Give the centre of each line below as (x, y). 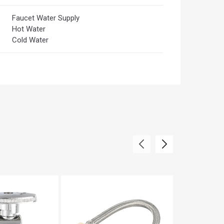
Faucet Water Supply (46, 18)
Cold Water (30, 40)
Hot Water (29, 29)
